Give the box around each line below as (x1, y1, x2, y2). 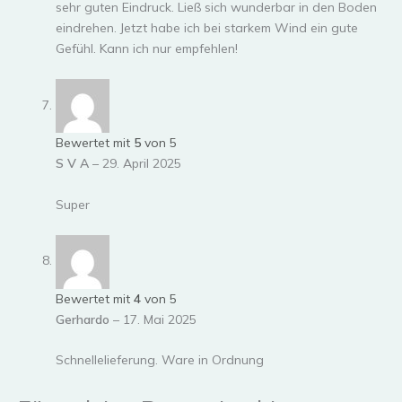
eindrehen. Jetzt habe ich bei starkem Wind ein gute (56, 19, 358, 36)
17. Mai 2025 (123, 310, 197, 328)
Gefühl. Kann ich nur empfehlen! (56, 39, 238, 57)
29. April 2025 (102, 155, 181, 172)
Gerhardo (56, 310, 113, 328)
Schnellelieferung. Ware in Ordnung (56, 352, 264, 369)
